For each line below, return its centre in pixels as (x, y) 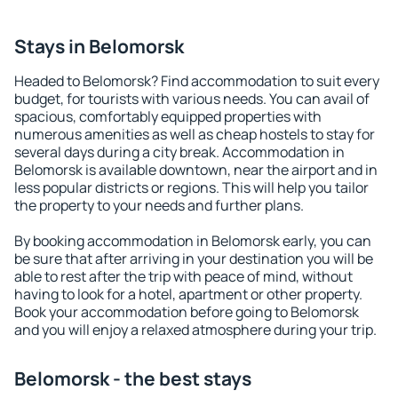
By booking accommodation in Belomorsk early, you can (193, 241)
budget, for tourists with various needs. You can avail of (192, 99)
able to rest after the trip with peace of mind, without (183, 276)
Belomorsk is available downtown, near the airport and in (196, 170)
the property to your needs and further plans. (159, 205)
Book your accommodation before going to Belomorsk (187, 312)
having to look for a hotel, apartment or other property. (188, 294)
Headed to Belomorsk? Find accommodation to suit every (197, 81)
